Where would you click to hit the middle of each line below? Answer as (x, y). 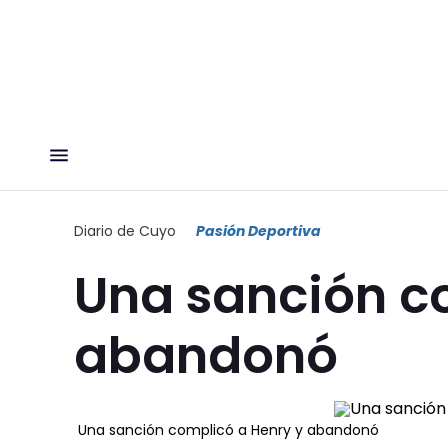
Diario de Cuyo (125, 230)
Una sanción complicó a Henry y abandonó (228, 429)
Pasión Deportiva (258, 230)
